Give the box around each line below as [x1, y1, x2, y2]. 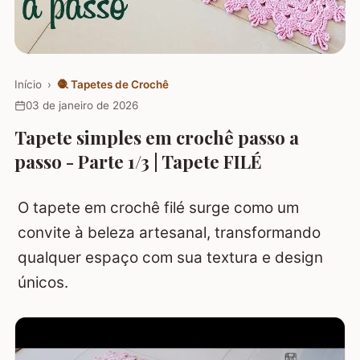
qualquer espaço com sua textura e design [18, 247, 323, 267]
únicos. [18, 272, 68, 292]
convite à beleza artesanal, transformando [18, 223, 321, 242]
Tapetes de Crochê [70, 77, 169, 91]
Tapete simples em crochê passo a [14, 125, 299, 149]
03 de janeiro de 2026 [25, 99, 138, 112]
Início [14, 77, 42, 91]
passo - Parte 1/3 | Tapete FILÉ [14, 149, 262, 174]
